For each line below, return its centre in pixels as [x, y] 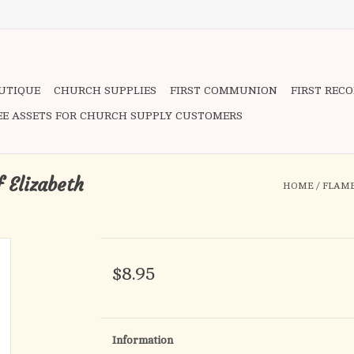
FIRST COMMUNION [224, 90]
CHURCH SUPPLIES [105, 90]
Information [142, 340]
